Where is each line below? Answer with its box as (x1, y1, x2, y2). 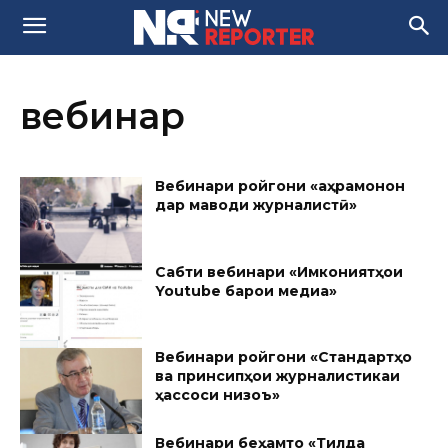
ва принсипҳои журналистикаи (155, 367, 401, 386)
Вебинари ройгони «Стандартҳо (155, 348, 413, 367)
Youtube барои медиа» (155, 281, 338, 300)
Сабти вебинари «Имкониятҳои (155, 262, 404, 281)
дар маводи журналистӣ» (155, 196, 358, 214)
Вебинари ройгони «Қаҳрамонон (155, 177, 406, 195)
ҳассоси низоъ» (155, 386, 281, 405)
